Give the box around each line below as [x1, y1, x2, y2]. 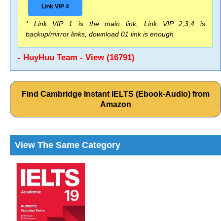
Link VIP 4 [41, 3, 69, 10]
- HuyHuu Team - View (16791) [18, 53, 135, 62]
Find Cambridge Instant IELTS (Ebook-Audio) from [21, 90, 210, 98]
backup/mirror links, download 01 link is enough [26, 30, 174, 38]
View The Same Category [15, 140, 120, 150]
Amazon [100, 100, 131, 109]
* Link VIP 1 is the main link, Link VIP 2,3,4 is [26, 20, 205, 28]
